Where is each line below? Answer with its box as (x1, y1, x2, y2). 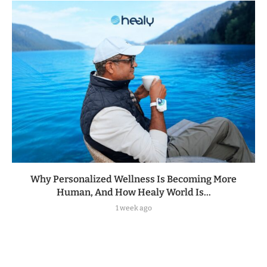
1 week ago (115, 204, 152, 213)
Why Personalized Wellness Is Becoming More (30, 173, 237, 185)
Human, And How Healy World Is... (56, 187, 211, 198)
